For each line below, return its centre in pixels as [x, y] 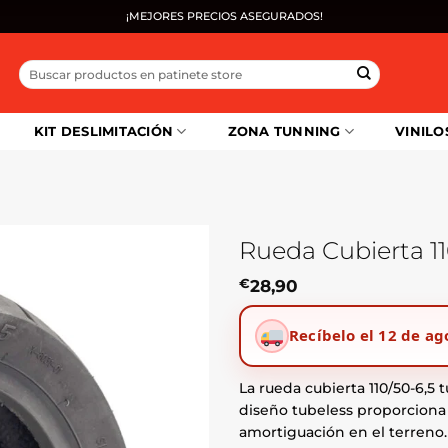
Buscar [38, 67]
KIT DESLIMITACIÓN [103, 131]
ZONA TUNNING [284, 131]
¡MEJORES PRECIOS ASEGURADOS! [224, 16]
